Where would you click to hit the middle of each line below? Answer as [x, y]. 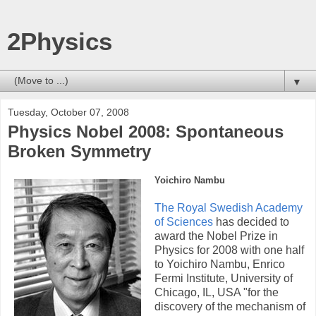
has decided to [251, 221]
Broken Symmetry [79, 151]
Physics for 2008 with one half [229, 250]
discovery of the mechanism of [230, 306]
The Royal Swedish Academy [229, 207]
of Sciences [184, 221]
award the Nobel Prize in [216, 236]
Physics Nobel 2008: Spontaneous [146, 132]
